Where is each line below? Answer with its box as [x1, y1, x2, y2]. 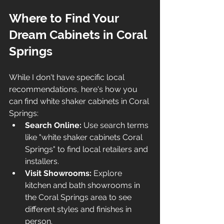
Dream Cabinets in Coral [9, 27, 150, 42]
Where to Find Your [9, 10, 121, 25]
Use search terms [81, 120, 150, 130]
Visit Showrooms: [25, 168, 91, 178]
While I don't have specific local [9, 72, 126, 82]
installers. [25, 156, 59, 166]
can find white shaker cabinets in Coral [9, 96, 151, 106]
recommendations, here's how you [9, 84, 139, 94]
